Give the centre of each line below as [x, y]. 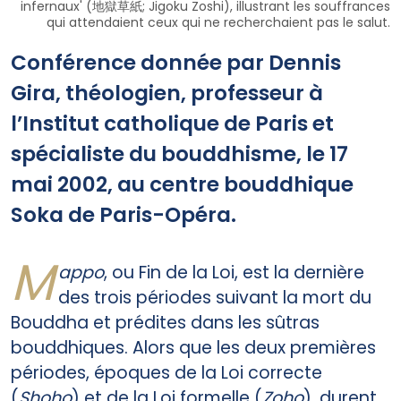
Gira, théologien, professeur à [167, 93]
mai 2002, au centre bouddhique [182, 184]
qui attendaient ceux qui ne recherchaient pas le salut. [218, 23]
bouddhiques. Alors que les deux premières [193, 348]
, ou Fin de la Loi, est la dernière [234, 273]
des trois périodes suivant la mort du [215, 298]
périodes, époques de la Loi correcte [166, 373]
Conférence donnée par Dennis [176, 62]
